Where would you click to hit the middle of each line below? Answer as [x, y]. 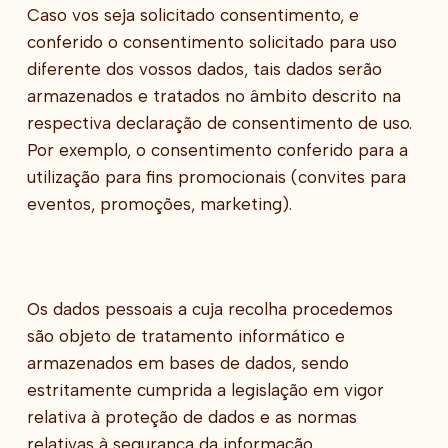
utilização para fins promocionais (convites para [216, 176]
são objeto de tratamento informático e [185, 335]
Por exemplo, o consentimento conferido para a [217, 149]
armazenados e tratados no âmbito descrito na [213, 95]
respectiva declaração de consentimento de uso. [219, 122]
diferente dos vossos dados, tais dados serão [204, 68]
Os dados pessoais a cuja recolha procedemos [209, 308]
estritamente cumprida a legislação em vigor [205, 389]
